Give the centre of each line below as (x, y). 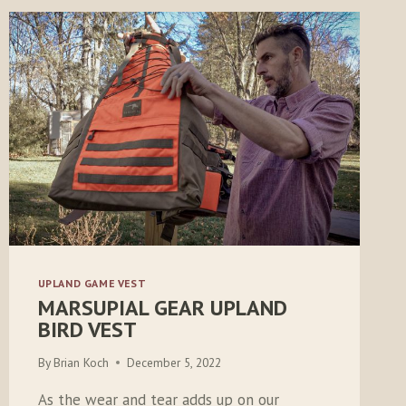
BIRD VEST (87, 329)
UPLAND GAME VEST (92, 284)
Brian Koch (81, 362)
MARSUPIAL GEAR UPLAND (162, 307)
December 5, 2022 (174, 362)
